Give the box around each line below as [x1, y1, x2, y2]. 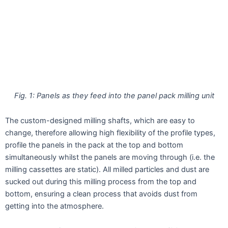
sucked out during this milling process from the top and [5, 177, 196, 187]
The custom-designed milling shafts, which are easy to [5, 116, 195, 126]
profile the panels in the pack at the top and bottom [5, 140, 183, 150]
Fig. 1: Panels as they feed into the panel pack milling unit [14, 91, 214, 100]
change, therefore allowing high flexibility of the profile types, [5, 128, 215, 138]
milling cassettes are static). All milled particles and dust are [5, 165, 209, 175]
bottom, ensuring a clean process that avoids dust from [5, 189, 197, 199]
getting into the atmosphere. [5, 202, 104, 211]
